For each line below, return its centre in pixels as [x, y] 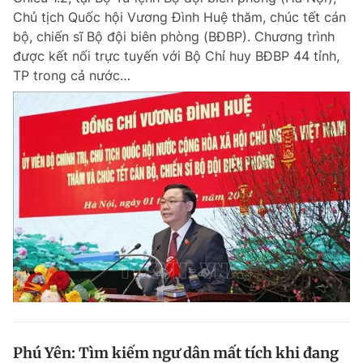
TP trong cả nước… [72, 75]
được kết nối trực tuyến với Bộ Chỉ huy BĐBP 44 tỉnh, [176, 56]
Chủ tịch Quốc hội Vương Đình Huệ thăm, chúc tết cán [179, 17]
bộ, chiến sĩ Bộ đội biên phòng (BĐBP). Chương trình [174, 36]
